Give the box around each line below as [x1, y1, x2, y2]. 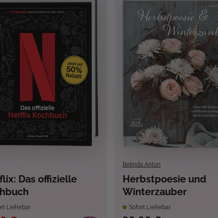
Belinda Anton [122, 161, 161, 168]
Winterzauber [122, 186, 187, 198]
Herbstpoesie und [122, 173, 206, 185]
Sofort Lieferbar [127, 204, 171, 211]
